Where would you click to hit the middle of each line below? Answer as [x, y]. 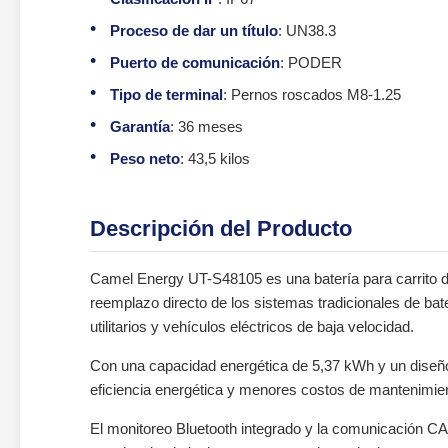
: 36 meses [206, 126]
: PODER [311, 62]
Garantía [140, 126]
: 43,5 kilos [215, 158]
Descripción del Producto [221, 228]
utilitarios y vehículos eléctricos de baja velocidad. [252, 326]
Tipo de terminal [166, 94]
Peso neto [145, 158]
